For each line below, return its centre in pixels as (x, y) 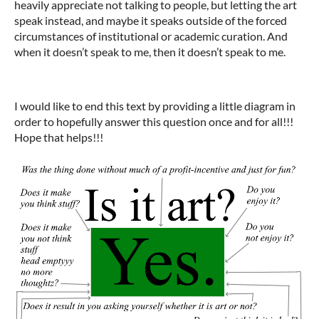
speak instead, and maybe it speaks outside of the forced (151, 20)
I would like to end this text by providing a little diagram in (155, 105)
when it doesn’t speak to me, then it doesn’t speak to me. (150, 51)
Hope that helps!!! (59, 137)
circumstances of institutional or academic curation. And (151, 36)
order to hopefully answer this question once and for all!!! (154, 121)
